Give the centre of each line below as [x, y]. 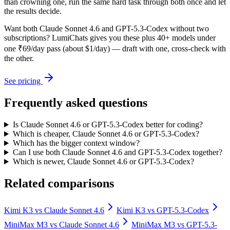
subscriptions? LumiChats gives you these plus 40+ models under [110, 38]
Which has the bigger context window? [76, 143]
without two [188, 29]
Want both [22, 29]
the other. [19, 59]
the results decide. [33, 11]
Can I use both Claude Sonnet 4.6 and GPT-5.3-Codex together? [117, 152]
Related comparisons [59, 184]
